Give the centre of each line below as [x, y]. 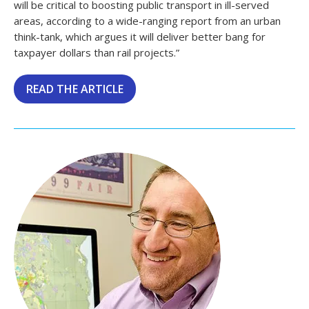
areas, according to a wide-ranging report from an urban [147, 21]
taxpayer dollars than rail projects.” [97, 53]
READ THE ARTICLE [75, 89]
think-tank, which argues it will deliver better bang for [140, 37]
